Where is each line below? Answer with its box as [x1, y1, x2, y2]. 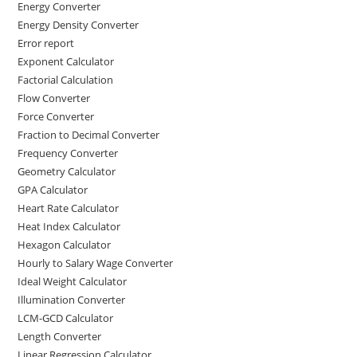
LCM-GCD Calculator [18, 311, 114, 326]
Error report [18, 36, 75, 51]
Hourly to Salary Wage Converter [18, 256, 174, 271]
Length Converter [18, 329, 102, 344]
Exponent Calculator [18, 54, 115, 69]
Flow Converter [18, 91, 91, 106]
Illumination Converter [18, 292, 126, 308]
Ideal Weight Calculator [18, 274, 127, 289]
